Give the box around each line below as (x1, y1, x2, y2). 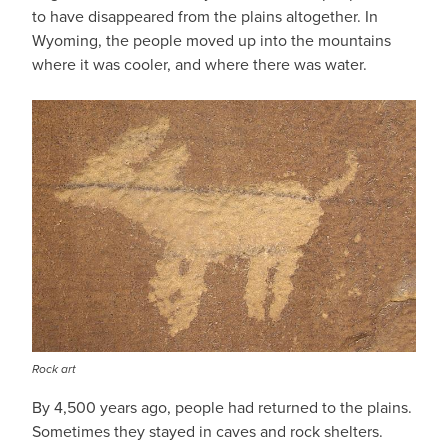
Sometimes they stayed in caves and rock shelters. (32, 420, 383, 442)
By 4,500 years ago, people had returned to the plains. (32, 396, 412, 418)
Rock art (32, 360, 76, 378)
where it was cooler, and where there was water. (32, 53, 367, 75)
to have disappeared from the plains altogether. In (32, 5, 378, 27)
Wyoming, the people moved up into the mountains (32, 29, 391, 51)
